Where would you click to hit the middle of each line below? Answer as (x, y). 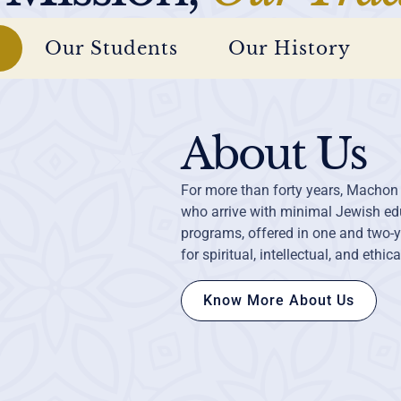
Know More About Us (279, 301)
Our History (290, 49)
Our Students (111, 49)
